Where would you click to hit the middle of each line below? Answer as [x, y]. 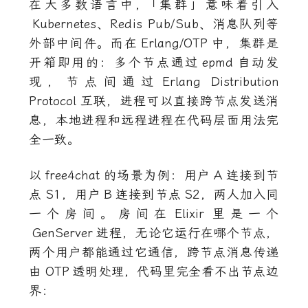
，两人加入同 [240, 195]
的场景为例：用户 [157, 175]
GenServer [62, 233]
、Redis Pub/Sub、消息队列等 [187, 24]
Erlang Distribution [221, 82]
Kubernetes [64, 24]
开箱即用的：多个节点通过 [114, 63]
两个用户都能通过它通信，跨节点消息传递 [154, 252]
